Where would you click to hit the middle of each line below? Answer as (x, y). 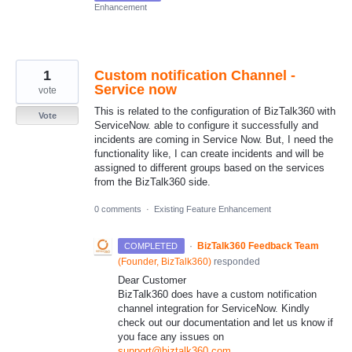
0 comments (118, 209)
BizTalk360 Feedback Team (258, 246)
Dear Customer (152, 280)
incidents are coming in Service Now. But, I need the (214, 139)
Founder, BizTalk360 (165, 262)
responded (236, 262)
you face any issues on (171, 337)
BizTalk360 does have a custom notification (217, 294)
